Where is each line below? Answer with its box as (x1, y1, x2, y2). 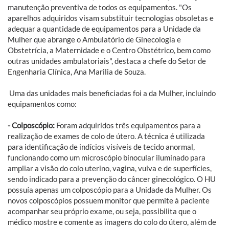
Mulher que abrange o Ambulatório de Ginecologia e (8, 34, 181, 44)
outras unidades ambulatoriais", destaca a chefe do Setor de (8, 56, 206, 65)
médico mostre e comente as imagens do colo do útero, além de (8, 217, 216, 226)
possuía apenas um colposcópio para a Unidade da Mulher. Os (8, 185, 212, 194)
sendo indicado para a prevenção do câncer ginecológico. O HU (8, 174, 216, 184)
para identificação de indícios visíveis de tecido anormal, (8, 142, 195, 151)
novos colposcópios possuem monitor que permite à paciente (8, 195, 210, 205)
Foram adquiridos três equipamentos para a (56, 120, 201, 130)
